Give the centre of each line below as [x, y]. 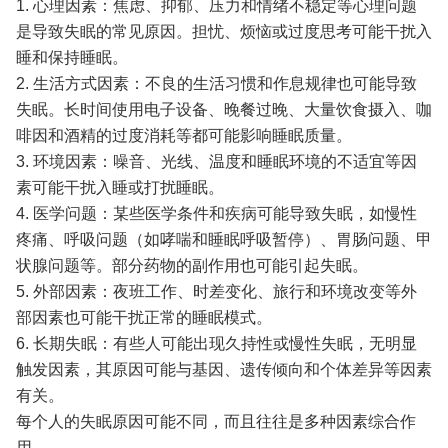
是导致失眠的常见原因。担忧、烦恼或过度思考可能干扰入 [223, 32]
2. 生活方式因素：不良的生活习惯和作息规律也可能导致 [216, 84]
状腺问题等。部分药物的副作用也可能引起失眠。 [191, 266]
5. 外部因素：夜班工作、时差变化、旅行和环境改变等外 [216, 292]
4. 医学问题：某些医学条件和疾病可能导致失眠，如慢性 [216, 214]
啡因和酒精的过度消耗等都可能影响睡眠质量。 [183, 136]
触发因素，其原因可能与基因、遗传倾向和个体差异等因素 [223, 370]
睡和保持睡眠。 [71, 58]
